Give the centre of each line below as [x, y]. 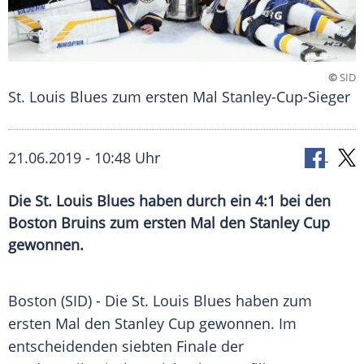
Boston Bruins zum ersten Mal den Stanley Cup [169, 223]
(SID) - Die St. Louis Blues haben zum [184, 301]
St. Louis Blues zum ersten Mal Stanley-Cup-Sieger [179, 97]
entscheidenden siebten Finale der [126, 347]
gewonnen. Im [246, 324]
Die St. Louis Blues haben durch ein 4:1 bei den [169, 201]
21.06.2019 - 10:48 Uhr [84, 158]
